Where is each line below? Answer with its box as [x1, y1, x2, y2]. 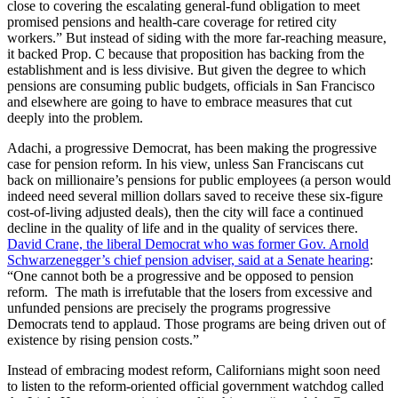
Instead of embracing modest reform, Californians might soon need [7, 362, 380, 378]
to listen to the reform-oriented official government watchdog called [7, 378, 384, 394]
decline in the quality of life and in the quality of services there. [7, 220, 358, 236]
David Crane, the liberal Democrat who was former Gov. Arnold [7, 236, 369, 252]
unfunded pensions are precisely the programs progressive [7, 300, 330, 316]
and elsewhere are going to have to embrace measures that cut [7, 94, 352, 110]
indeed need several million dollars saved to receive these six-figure [7, 188, 383, 204]
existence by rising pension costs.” [7, 332, 199, 348]
